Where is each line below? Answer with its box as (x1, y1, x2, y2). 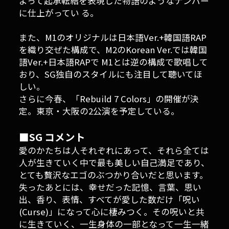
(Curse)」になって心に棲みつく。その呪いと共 (19, 205, 205, 218)
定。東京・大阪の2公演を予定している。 (19, 105, 180, 118)
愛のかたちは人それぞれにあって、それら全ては (19, 144, 210, 157)
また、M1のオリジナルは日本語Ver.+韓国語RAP (19, 31, 207, 44)
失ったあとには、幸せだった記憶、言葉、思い (19, 181, 202, 194)
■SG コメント (19, 129, 86, 145)
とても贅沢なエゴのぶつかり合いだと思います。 (19, 169, 209, 181)
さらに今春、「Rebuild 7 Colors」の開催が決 (19, 93, 199, 105)
